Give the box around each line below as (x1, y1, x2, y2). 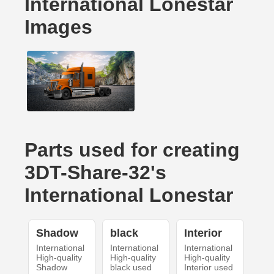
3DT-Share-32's (24, 161, 166, 184)
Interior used (184, 262, 234, 273)
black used (109, 262, 152, 273)
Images (24, 16, 92, 38)
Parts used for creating (24, 139, 240, 161)
